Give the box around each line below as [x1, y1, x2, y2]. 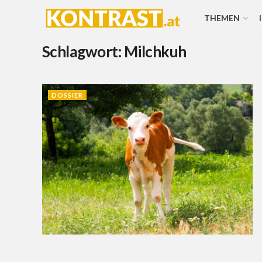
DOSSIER [51, 91, 83, 99]
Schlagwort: [42, 42, 124, 61]
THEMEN [204, 13, 240, 23]
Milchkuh [123, 42, 187, 61]
